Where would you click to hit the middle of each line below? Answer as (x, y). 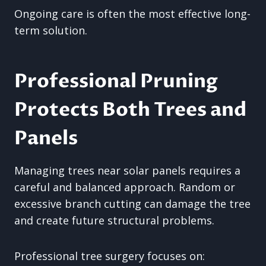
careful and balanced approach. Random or (125, 187)
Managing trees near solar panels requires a (127, 170)
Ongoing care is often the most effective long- (132, 14)
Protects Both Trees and (130, 110)
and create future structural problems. (114, 220)
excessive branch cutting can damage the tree (132, 204)
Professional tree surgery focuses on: (110, 256)
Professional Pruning (116, 81)
